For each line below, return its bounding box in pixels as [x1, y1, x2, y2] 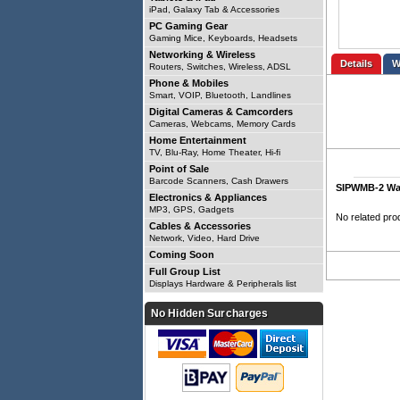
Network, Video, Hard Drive [149, 233, 260, 243]
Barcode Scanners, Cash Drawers [149, 176, 288, 186]
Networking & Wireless [149, 49, 255, 60]
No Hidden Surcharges [151, 307, 269, 320]
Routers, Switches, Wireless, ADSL [149, 62, 291, 71]
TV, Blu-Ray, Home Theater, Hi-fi [149, 147, 280, 157]
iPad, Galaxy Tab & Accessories [149, 4, 279, 14]
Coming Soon [149, 249, 214, 260]
